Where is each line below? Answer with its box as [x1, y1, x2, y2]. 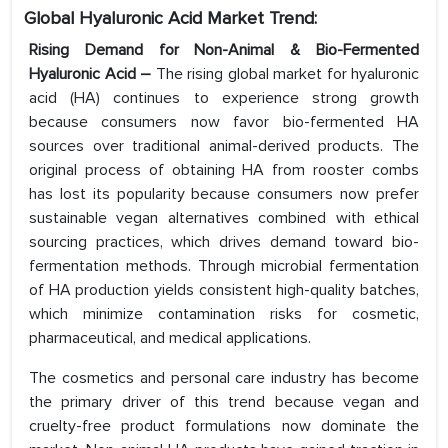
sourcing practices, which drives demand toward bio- [29, 232, 419, 253]
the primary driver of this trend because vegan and [29, 392, 419, 413]
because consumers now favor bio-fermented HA [29, 112, 419, 133]
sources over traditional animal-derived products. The [29, 136, 419, 157]
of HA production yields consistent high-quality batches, [29, 280, 419, 301]
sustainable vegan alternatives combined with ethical [29, 208, 419, 229]
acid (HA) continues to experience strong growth [29, 88, 419, 109]
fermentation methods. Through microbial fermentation [29, 256, 419, 277]
